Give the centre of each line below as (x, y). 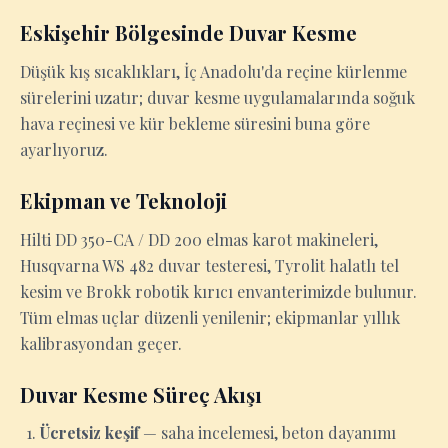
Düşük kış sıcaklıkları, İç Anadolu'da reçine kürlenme (213, 71)
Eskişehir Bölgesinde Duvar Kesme (188, 32)
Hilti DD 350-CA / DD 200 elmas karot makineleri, (199, 239)
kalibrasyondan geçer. (101, 343)
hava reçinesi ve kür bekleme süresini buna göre (195, 123)
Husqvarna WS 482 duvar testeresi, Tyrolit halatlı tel (209, 265)
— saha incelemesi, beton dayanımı (267, 432)
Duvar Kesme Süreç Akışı (141, 394)
